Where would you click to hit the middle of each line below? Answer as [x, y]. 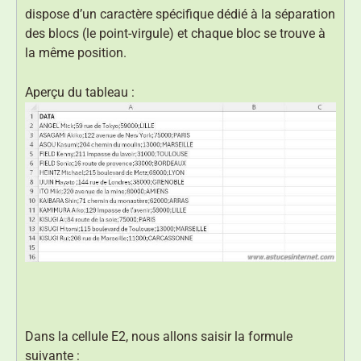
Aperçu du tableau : [80, 93]
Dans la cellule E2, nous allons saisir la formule [159, 336]
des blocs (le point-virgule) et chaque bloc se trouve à [175, 34]
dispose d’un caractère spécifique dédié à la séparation [180, 15]
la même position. [76, 53]
